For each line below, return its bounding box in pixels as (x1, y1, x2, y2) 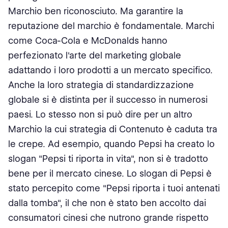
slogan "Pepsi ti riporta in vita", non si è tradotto (8, 153, 208, 164)
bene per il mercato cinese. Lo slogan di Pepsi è (8, 168, 212, 179)
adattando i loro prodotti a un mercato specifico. (8, 65, 213, 75)
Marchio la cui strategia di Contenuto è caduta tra (8, 124, 217, 134)
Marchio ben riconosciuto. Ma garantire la (8, 6, 183, 16)
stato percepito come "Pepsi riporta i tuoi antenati (8, 183, 220, 193)
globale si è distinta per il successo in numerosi (8, 94, 208, 105)
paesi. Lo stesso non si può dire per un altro (8, 109, 192, 120)
